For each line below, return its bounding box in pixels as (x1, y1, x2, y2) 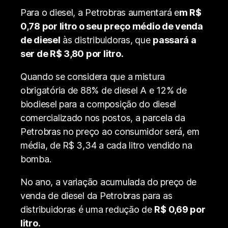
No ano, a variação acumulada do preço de (20, 176, 197, 187)
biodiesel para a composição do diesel (20, 98, 177, 109)
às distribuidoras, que (60, 34, 153, 45)
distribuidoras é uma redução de (20, 204, 155, 215)
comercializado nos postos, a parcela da (20, 112, 185, 123)
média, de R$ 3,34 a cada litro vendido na (20, 139, 192, 151)
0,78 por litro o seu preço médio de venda (20, 20, 203, 32)
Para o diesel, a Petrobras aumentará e (20, 7, 179, 18)
